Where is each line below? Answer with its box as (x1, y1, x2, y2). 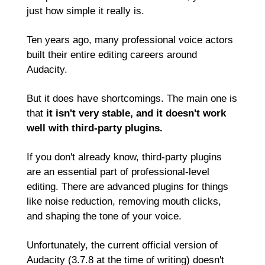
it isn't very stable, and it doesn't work (46, 108, 226, 119)
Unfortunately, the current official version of (27, 240, 218, 251)
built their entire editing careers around (27, 49, 197, 60)
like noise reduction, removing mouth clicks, (27, 196, 221, 207)
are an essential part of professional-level (27, 166, 209, 177)
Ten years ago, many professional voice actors (27, 34, 233, 46)
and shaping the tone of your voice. (27, 211, 182, 222)
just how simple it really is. (27, 5, 144, 17)
